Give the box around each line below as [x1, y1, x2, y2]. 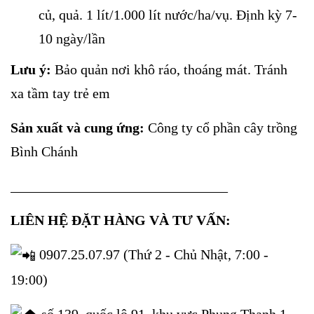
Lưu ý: [11, 61, 51, 77]
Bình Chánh [11, 143, 78, 159]
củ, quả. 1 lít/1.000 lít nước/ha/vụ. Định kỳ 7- [39, 6, 297, 22]
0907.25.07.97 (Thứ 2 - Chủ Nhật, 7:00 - [36, 246, 268, 262]
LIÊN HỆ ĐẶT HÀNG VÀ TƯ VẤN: [11, 212, 231, 228]
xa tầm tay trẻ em [11, 85, 110, 101]
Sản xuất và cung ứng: [11, 119, 144, 135]
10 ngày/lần [39, 30, 105, 46]
